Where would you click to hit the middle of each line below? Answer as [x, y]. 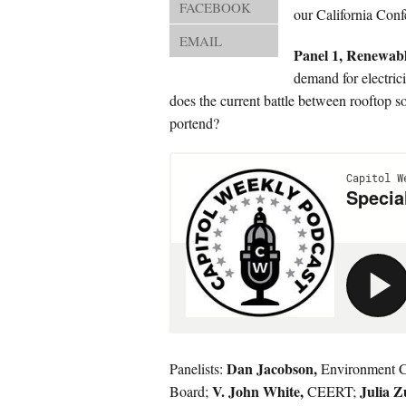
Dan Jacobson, [272, 368]
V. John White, [258, 391]
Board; [191, 391]
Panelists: [198, 368]
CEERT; [332, 391]
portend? [194, 123]
